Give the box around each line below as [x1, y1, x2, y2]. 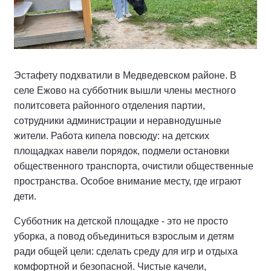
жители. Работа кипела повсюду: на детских [14, 130, 209, 141]
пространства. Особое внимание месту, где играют [14, 175, 241, 186]
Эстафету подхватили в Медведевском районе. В [14, 70, 237, 80]
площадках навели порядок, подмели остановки [14, 145, 229, 156]
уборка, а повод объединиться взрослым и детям [14, 230, 234, 241]
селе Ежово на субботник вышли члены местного [14, 85, 236, 96]
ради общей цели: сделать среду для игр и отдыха [14, 246, 238, 256]
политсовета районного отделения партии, [14, 100, 205, 111]
